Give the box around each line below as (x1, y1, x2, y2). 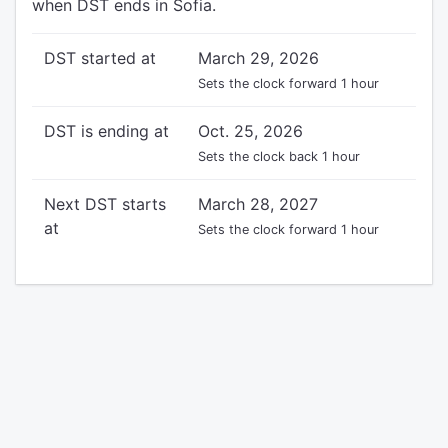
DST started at (44, 48, 156, 68)
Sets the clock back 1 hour (198, 149, 360, 164)
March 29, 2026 (198, 48, 319, 68)
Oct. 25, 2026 (198, 121, 303, 141)
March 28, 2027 (198, 194, 318, 214)
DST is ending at (44, 121, 169, 141)
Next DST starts (44, 194, 166, 214)
